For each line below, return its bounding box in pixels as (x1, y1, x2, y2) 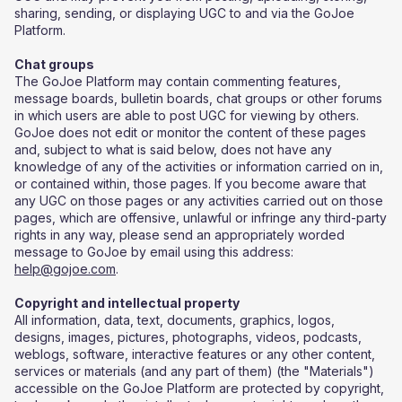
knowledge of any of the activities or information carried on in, (14, 159, 383, 174)
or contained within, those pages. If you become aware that (14, 176, 366, 191)
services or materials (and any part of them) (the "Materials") (14, 363, 374, 379)
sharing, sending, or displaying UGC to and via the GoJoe (14, 5, 354, 21)
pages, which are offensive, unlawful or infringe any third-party (14, 210, 387, 225)
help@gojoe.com (14, 261, 116, 276)
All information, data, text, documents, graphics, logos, (14, 312, 335, 328)
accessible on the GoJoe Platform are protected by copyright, (14, 380, 384, 396)
